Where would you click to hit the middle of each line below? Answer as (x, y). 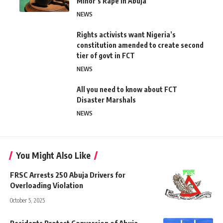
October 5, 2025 (27, 201)
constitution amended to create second (140, 45)
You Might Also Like (53, 156)
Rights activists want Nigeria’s (126, 35)
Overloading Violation (47, 185)
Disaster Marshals (106, 100)
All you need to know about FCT (127, 90)
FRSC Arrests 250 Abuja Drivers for (68, 175)
